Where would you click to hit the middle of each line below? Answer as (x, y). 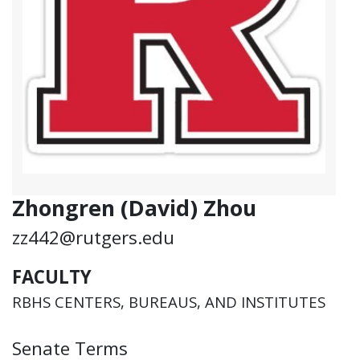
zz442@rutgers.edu (93, 237)
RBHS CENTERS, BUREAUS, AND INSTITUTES (169, 301)
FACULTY (52, 277)
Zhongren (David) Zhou (134, 207)
